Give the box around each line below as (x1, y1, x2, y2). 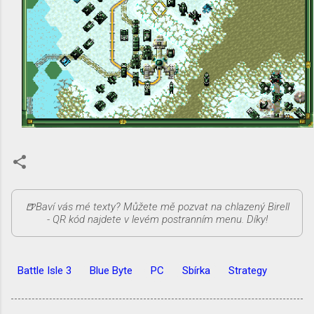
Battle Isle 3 (18, 264, 71, 278)
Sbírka (182, 264, 210, 278)
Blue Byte (90, 264, 132, 278)
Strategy (228, 264, 267, 278)
